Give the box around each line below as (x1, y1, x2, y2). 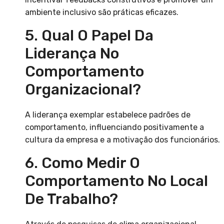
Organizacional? (25, 80, 141, 99)
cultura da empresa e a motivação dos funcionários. (25, 135, 220, 145)
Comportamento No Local (25, 172, 208, 190)
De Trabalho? (25, 190, 118, 208)
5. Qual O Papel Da (25, 26, 153, 45)
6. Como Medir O (25, 154, 140, 172)
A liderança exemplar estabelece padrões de (25, 110, 190, 120)
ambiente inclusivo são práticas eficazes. (25, 7, 178, 17)
